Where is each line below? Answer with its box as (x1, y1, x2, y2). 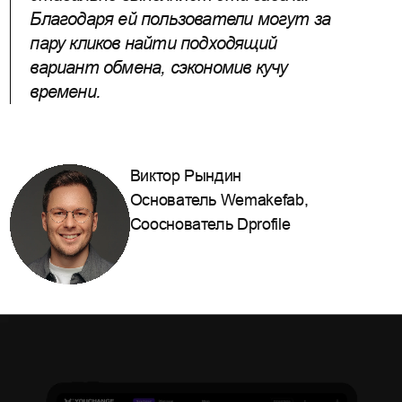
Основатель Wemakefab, (129, 191, 309, 210)
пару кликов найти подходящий (30, 33, 276, 54)
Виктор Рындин (129, 167, 242, 186)
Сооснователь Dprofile (129, 215, 291, 234)
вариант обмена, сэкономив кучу (30, 57, 288, 78)
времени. (30, 82, 100, 102)
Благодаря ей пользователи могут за (30, 9, 331, 30)
